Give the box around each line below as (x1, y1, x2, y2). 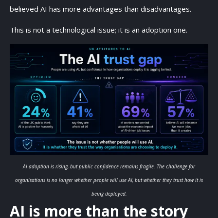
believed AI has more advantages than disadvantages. (10, 4, 193, 14)
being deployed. (91, 190, 127, 197)
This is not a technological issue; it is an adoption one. (10, 25, 187, 35)
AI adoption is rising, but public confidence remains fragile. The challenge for (23, 163, 195, 170)
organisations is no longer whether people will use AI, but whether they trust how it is (15, 176, 203, 183)
